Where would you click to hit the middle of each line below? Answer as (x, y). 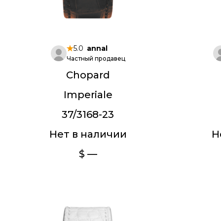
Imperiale (88, 95)
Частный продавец (96, 58)
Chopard (88, 75)
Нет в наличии (88, 134)
